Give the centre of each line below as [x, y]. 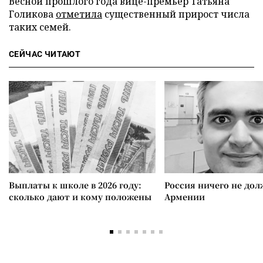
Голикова [32, 14]
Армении [185, 197]
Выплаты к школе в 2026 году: [75, 185]
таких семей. [40, 27]
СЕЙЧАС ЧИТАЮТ [45, 54]
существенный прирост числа [176, 14]
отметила [79, 14]
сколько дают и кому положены [80, 197]
